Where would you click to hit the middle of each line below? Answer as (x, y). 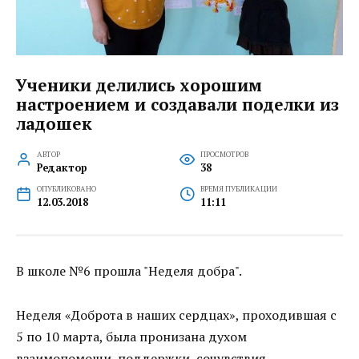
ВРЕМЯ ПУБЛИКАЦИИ (238, 189)
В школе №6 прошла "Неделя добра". (129, 271)
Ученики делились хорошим (139, 85)
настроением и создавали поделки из (177, 104)
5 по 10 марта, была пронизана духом (131, 336)
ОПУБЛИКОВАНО (66, 189)
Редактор (62, 168)
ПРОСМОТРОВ (224, 155)
